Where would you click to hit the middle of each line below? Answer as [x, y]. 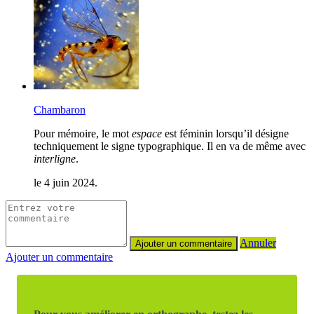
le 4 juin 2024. [66, 182]
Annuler [258, 243]
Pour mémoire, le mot [83, 133]
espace [147, 133]
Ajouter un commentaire [59, 257]
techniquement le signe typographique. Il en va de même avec [170, 146]
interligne [55, 158]
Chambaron [60, 109]
